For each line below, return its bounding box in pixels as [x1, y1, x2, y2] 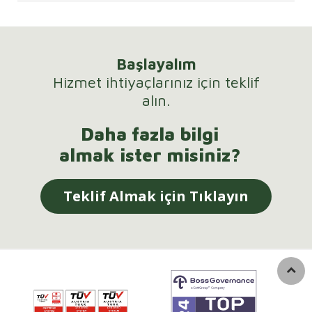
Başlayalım [116, 55, 196, 74]
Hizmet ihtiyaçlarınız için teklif [52, 73, 260, 92]
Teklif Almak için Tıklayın [63, 187, 249, 206]
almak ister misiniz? [58, 144, 241, 166]
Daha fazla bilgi [81, 123, 219, 145]
